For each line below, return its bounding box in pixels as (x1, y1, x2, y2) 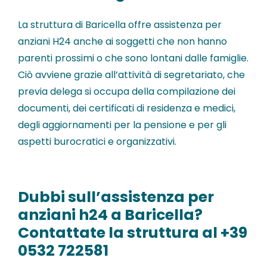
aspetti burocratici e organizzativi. (18, 135, 176, 149)
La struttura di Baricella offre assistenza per (18, 18, 222, 32)
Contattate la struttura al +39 (18, 222, 247, 244)
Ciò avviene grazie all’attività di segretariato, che (18, 68, 245, 82)
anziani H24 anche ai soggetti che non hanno (18, 35, 227, 49)
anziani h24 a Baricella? (18, 204, 203, 226)
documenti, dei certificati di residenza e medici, (18, 101, 235, 116)
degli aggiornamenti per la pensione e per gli (18, 118, 226, 132)
